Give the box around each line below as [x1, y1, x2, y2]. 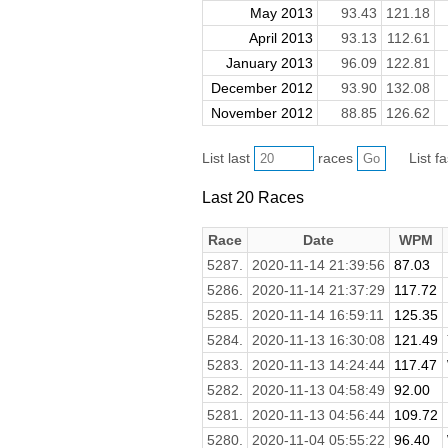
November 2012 [210, 105, 313, 122]
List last [201, 150, 254, 167]
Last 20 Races [201, 187, 304, 206]
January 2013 [225, 55, 313, 72]
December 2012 [210, 80, 313, 97]
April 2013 [248, 30, 313, 47]
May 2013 [249, 5, 313, 22]
